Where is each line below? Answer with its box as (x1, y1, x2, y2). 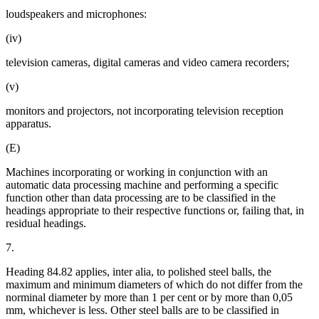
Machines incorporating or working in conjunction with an (6, 166, 268, 179)
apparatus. (6, 117, 51, 130)
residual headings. (6, 217, 86, 230)
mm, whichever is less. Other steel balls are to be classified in (6, 304, 279, 317)
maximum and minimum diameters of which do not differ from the (6, 278, 303, 291)
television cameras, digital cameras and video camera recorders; (6, 56, 289, 69)
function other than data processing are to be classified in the (6, 192, 276, 204)
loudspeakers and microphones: (6, 8, 147, 21)
